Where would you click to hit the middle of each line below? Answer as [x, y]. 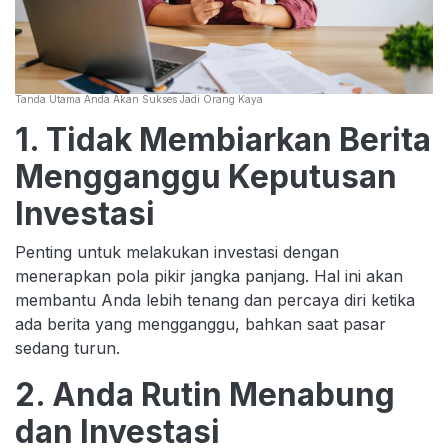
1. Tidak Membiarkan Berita [223, 139]
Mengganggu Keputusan [206, 176]
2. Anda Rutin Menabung [205, 394]
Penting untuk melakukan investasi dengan [177, 251]
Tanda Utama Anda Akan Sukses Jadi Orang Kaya [139, 98]
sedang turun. [67, 347]
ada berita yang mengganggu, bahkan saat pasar [200, 323]
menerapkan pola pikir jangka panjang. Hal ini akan [209, 275]
